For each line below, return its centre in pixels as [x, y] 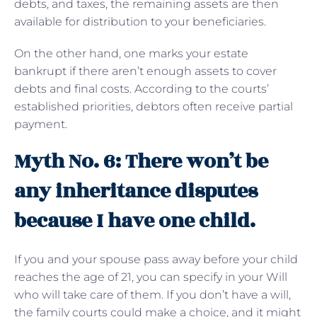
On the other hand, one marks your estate [131, 53]
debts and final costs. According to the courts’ [142, 88]
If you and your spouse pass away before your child [156, 259]
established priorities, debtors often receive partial [154, 106]
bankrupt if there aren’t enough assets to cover [145, 71]
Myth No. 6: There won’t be [141, 161]
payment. [42, 124]
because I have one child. [135, 221]
